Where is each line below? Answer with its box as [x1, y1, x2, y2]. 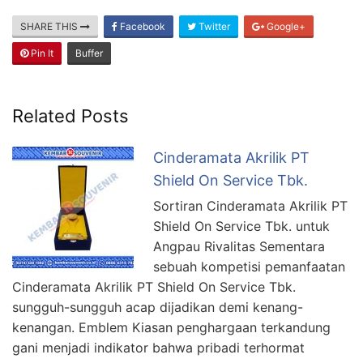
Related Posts [12, 105, 129, 126]
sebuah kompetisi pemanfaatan [153, 258, 345, 275]
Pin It [28, 46, 53, 59]
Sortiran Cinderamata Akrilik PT [153, 197, 348, 214]
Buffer [75, 46, 103, 59]
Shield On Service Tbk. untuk [153, 217, 330, 234]
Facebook [117, 19, 165, 32]
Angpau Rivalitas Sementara [153, 237, 325, 254]
